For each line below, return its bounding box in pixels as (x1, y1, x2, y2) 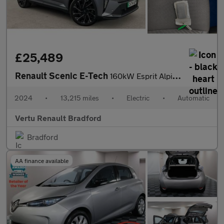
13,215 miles (60, 93, 99, 102)
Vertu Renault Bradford (15, 112, 101, 122)
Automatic (177, 93, 209, 102)
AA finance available (15, 156, 68, 164)
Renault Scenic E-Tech (15, 69, 110, 81)
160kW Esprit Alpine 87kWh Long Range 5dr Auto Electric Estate (110, 70, 172, 80)
